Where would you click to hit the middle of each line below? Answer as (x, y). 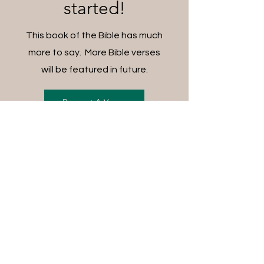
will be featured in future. (94, 69)
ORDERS (94, 224)
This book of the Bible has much (94, 35)
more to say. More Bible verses (94, 52)
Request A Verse (93, 102)
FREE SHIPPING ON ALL (94, 209)
